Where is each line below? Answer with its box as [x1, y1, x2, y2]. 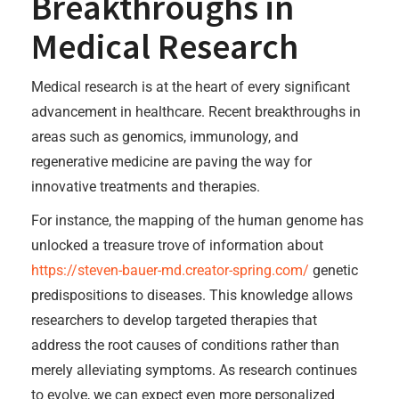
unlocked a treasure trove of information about [31, 237, 323, 254]
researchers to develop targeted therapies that [31, 312, 317, 329]
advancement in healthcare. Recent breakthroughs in [31, 103, 361, 120]
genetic [309, 262, 358, 279]
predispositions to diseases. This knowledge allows [31, 287, 353, 304]
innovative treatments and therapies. [31, 178, 260, 195]
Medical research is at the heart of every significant [31, 78, 350, 95]
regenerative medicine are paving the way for [31, 153, 312, 170]
